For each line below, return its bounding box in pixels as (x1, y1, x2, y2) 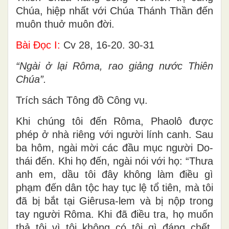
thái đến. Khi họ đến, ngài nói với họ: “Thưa (16, 155, 213, 167)
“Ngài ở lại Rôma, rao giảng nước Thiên (16, 60, 213, 72)
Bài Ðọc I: (16, 39, 60, 51)
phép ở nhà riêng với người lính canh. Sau (16, 128, 213, 140)
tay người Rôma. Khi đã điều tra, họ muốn (16, 208, 213, 220)
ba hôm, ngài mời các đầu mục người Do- (16, 142, 213, 153)
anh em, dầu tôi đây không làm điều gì (16, 168, 213, 180)
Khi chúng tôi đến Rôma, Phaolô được (16, 115, 213, 127)
